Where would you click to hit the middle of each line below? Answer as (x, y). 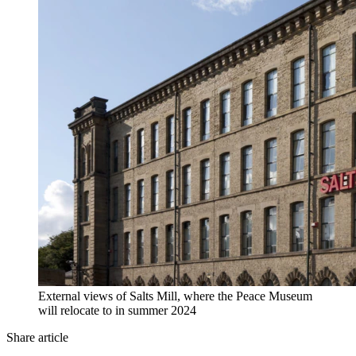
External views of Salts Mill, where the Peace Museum (175, 296)
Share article (37, 338)
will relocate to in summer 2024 (117, 311)
